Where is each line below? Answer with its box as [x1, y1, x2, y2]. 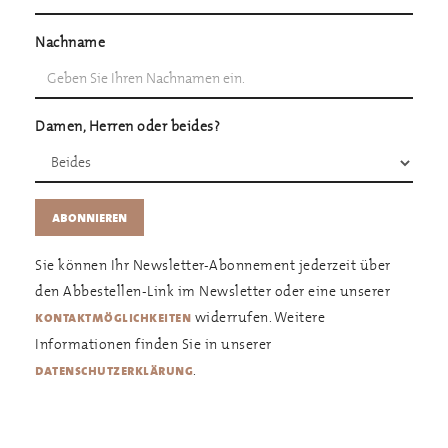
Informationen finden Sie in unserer [35, 332, 272, 355]
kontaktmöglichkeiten [35, 308, 191, 326]
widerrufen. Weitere [191, 305, 325, 328]
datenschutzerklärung [35, 361, 193, 379]
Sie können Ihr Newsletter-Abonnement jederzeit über [35, 253, 391, 276]
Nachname [35, 30, 105, 53]
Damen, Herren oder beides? [35, 114, 220, 137]
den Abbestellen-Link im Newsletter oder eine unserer [35, 279, 390, 302]
